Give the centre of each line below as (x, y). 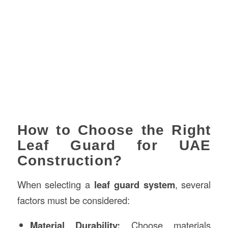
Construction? (70, 160)
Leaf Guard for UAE (114, 145)
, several (193, 184)
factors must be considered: (73, 200)
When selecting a (55, 184)
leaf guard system (135, 184)
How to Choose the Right (114, 130)
